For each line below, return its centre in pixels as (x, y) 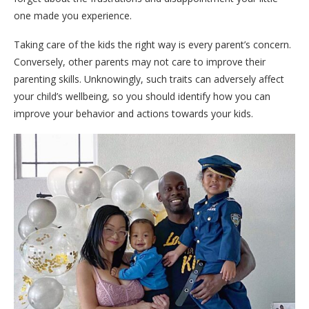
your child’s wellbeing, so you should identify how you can (142, 96)
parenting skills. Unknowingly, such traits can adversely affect (149, 79)
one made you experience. (73, 15)
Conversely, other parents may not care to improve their (140, 61)
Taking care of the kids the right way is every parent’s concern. (152, 44)
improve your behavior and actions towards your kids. (133, 113)
